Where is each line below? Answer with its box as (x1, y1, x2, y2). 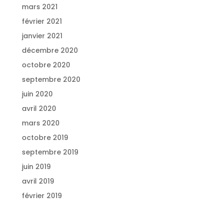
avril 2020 (21, 103, 56, 113)
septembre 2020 (21, 74, 80, 84)
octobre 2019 (21, 132, 68, 142)
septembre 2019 (21, 147, 78, 157)
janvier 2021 (21, 31, 62, 41)
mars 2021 (21, 1, 58, 12)
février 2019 (21, 190, 62, 201)
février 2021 (21, 16, 62, 26)
